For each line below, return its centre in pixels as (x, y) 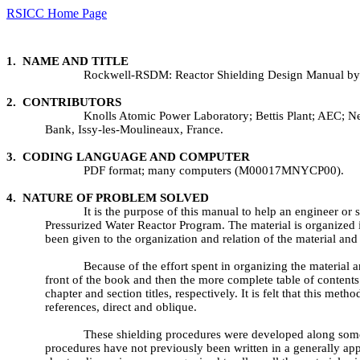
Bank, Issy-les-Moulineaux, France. (134, 129)
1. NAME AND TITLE (67, 61)
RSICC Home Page (57, 13)
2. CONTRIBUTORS (64, 102)
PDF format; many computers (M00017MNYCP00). (214, 170)
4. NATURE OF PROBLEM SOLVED (108, 198)
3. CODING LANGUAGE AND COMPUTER (128, 157)
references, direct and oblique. (121, 307)
